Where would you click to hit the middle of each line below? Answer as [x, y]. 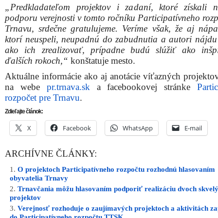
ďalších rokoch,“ [36, 61]
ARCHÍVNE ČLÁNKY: [51, 154]
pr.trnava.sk [68, 87]
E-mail [193, 128]
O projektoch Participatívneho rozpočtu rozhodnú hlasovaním [116, 170]
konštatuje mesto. [102, 61]
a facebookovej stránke [144, 87]
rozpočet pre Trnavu [42, 98]
